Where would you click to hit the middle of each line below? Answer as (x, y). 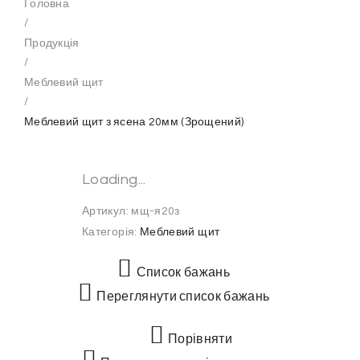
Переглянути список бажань (183, 297)
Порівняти (200, 339)
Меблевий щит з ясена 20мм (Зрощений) (134, 122)
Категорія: (111, 232)
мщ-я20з (155, 211)
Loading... (114, 180)
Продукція (52, 43)
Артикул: (107, 211)
